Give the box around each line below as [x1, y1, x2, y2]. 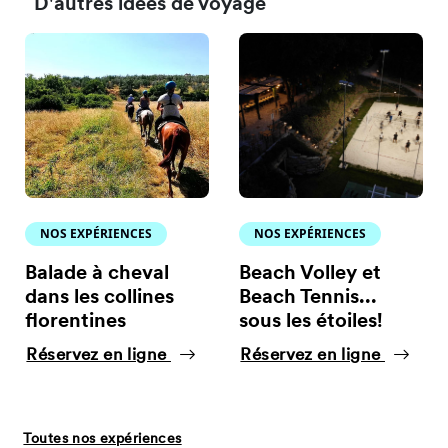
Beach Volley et [239, 264, 382, 285]
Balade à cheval [25, 264, 170, 285]
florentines [25, 312, 127, 333]
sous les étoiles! [239, 312, 384, 333]
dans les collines [25, 288, 175, 309]
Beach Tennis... [239, 288, 378, 309]
